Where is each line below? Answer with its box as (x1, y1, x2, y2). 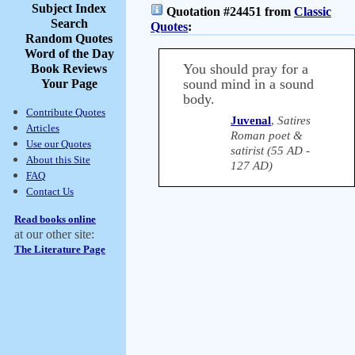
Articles (26, 122, 59, 134)
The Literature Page (14, 243, 105, 255)
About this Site (26, 154, 90, 166)
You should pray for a (183, 61, 308, 77)
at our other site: (14, 227, 94, 241)
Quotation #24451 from (163, 5, 294, 18)
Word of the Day (24, 47, 114, 60)
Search (50, 17, 88, 30)
